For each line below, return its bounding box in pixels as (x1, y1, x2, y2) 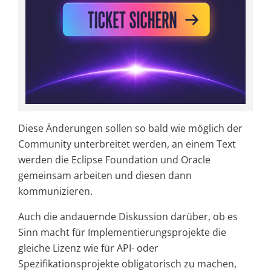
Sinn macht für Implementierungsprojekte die (18, 225, 226, 239)
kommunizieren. (18, 184, 93, 198)
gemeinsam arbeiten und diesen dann (18, 168, 192, 182)
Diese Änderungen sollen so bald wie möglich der (18, 121, 243, 135)
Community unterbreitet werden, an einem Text (18, 137, 236, 151)
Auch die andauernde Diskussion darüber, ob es (18, 209, 238, 223)
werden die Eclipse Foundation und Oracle (18, 152, 211, 166)
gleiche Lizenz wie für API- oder (18, 241, 158, 255)
